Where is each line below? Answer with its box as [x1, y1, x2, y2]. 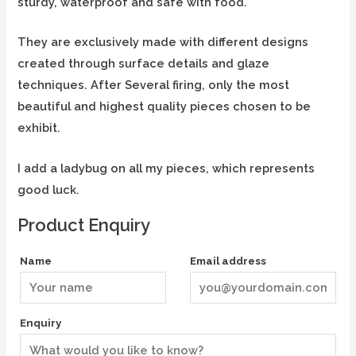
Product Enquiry [17, 215, 151, 236]
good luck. [17, 182, 80, 196]
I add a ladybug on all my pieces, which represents [17, 161, 315, 175]
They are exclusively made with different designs [17, 35, 309, 49]
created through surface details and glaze [17, 56, 270, 71]
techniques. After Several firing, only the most [17, 78, 290, 92]
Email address [190, 254, 267, 267]
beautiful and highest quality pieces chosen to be [17, 99, 311, 114]
